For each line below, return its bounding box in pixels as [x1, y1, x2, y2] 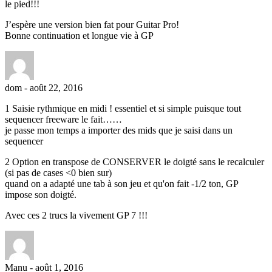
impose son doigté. [5, 189, 76, 200]
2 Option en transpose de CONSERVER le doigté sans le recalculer [5, 156, 264, 167]
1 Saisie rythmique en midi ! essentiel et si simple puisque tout [5, 103, 241, 114]
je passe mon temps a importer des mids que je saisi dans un [5, 124, 233, 135]
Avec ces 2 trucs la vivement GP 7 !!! [5, 209, 148, 220]
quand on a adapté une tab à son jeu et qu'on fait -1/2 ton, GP [5, 178, 238, 189]
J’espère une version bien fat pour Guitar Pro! [5, 19, 179, 30]
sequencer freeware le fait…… [5, 114, 122, 124]
